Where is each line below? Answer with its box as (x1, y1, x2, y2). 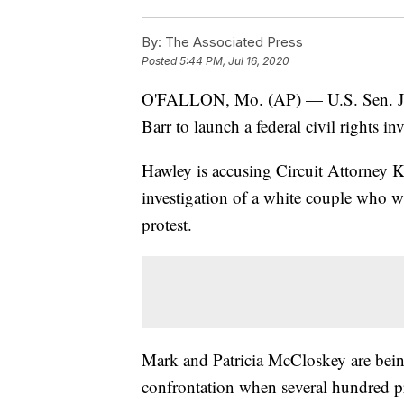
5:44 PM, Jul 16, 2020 (179, 54, 289, 69)
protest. (142, 213, 192, 236)
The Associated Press (161, 33, 303, 51)
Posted (142, 54, 179, 69)
